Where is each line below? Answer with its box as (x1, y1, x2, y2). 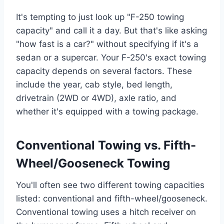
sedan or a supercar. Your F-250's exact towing (16, 52, 206, 63)
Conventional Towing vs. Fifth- (16, 138, 196, 153)
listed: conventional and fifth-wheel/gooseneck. (16, 193, 207, 204)
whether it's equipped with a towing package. (16, 106, 198, 117)
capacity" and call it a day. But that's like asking (16, 25, 207, 36)
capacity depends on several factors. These (16, 66, 192, 76)
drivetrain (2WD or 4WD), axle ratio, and (16, 93, 176, 103)
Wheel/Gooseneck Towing (16, 156, 170, 171)
